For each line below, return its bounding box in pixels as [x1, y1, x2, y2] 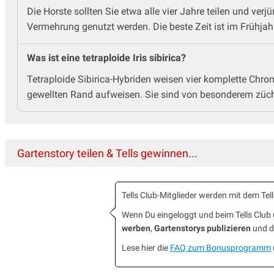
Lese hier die [122, 242, 170, 253]
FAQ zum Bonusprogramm [170, 242, 271, 253]
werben [122, 223, 150, 233]
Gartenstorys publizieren [154, 223, 251, 233]
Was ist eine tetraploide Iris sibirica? [27, 51, 186, 64]
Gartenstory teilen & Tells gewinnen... [17, 146, 198, 160]
